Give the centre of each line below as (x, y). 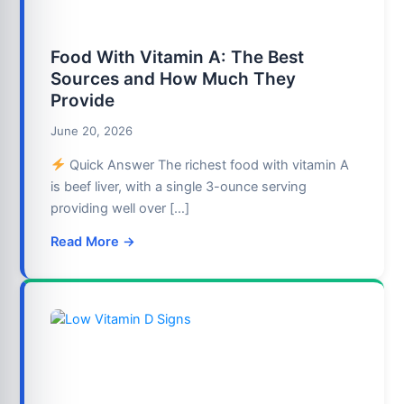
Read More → (93, 242)
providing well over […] (120, 208)
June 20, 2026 (92, 131)
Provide (83, 101)
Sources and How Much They (174, 79)
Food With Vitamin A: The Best (178, 58)
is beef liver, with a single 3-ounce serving (179, 186)
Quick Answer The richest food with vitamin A (207, 165)
